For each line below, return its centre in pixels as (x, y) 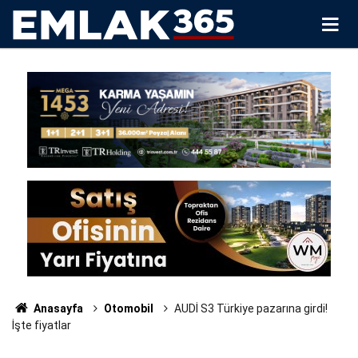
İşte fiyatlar (42, 325)
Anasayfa (57, 308)
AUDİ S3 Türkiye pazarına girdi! (251, 308)
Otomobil (128, 308)
